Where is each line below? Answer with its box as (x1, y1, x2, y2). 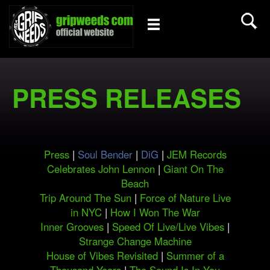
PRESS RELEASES (12, 80, 241, 116)
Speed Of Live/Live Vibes (112, 219, 227, 234)
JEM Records (166, 147, 227, 162)
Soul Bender (77, 147, 133, 162)
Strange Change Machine (78, 234, 192, 248)
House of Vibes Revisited (46, 248, 161, 263)
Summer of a (166, 248, 224, 263)
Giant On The (163, 162, 224, 176)
